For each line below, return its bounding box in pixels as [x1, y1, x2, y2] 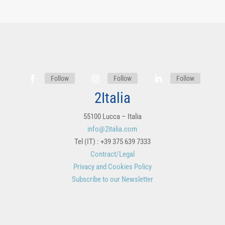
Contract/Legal [90, 150, 135, 159]
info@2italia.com [87, 125, 138, 134]
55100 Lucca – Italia [83, 112, 142, 122]
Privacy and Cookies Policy [73, 162, 152, 172]
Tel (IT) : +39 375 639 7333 [74, 137, 151, 147]
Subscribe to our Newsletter [71, 175, 153, 184]
